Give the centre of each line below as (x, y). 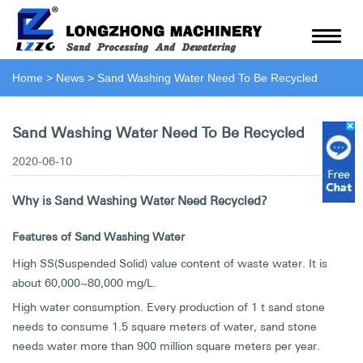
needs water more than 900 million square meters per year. (166, 346)
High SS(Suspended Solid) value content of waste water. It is (170, 263)
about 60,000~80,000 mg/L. (84, 283)
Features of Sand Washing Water (98, 237)
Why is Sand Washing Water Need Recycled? (140, 201)
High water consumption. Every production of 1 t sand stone (169, 307)
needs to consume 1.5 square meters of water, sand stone (164, 327)
